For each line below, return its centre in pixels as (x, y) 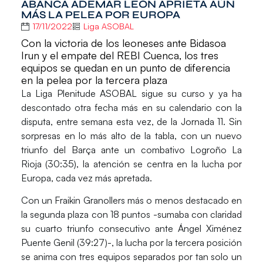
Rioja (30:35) (49, 163)
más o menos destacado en (185, 200)
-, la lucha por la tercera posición (175, 243)
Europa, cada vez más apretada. (86, 178)
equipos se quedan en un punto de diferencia (125, 67)
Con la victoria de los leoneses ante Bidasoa (123, 43)
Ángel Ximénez (210, 229)
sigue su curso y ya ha (190, 93)
